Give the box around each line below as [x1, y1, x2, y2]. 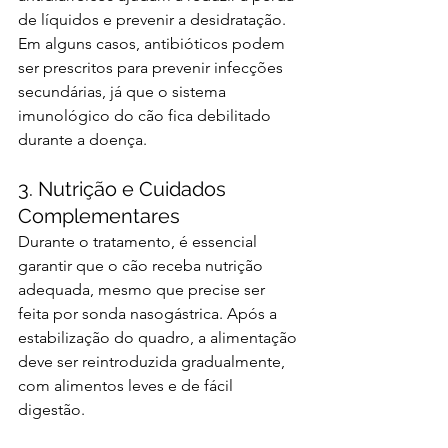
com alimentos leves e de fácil [18, 376, 237, 396]
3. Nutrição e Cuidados [18, 177, 231, 202]
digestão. [18, 400, 85, 420]
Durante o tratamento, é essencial [18, 232, 261, 252]
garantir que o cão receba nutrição [18, 256, 267, 276]
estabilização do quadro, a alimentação [18, 328, 301, 348]
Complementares [18, 204, 180, 229]
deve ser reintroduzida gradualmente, [18, 352, 289, 372]
